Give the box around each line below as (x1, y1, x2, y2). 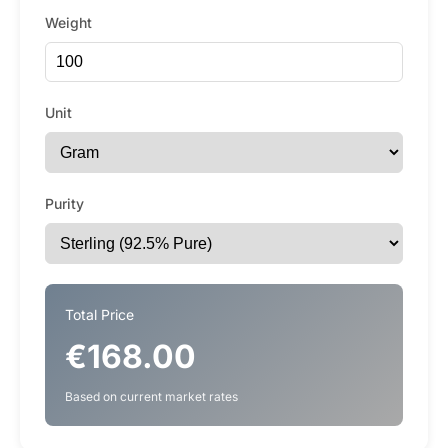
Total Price (65, 306, 134, 323)
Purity (45, 195, 84, 212)
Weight (45, 14, 92, 31)
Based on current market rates (65, 389, 238, 404)
